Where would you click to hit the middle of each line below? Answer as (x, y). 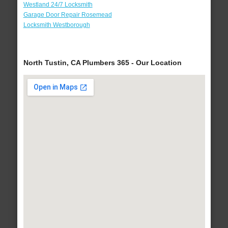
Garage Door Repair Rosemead (67, 15)
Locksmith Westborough (56, 25)
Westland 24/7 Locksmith (58, 5)
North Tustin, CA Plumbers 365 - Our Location (102, 63)
